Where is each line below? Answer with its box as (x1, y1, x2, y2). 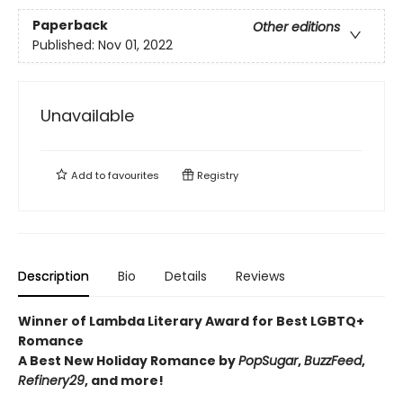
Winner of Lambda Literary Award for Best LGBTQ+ (18, 311, 364, 330)
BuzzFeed (304, 351, 362, 370)
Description (18, 266, 89, 285)
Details (165, 266, 207, 285)
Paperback (32, 16, 108, 35)
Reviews (236, 266, 285, 285)
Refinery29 (18, 371, 85, 390)
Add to (68, 167, 108, 183)
